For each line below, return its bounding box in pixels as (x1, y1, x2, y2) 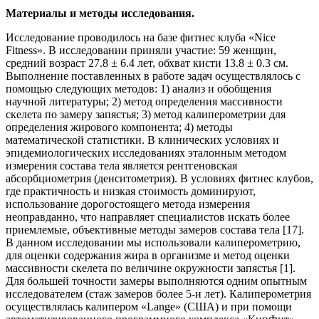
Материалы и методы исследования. (6, 7, 194, 20)
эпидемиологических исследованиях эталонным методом (6, 147, 286, 159)
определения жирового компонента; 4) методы (6, 121, 233, 134)
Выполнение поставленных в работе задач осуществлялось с (6, 70, 300, 83)
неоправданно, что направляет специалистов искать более (6, 211, 290, 224)
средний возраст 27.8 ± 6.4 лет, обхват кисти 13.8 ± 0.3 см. (6, 57, 288, 70)
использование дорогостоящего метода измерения (6, 198, 250, 211)
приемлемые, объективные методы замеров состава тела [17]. (6, 224, 304, 236)
